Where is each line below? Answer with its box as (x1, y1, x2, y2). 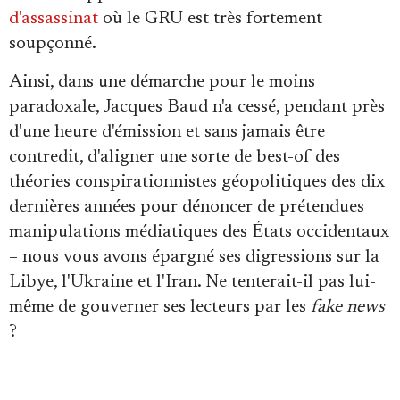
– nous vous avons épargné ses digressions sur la (9, 247, 379, 266)
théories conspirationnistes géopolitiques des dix (9, 172, 385, 191)
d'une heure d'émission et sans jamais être (9, 122, 325, 141)
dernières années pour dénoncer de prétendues (9, 197, 364, 216)
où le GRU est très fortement (98, 9, 322, 28)
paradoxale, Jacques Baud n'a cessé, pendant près (9, 97, 385, 116)
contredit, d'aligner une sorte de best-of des (9, 147, 340, 166)
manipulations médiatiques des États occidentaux (9, 222, 389, 241)
